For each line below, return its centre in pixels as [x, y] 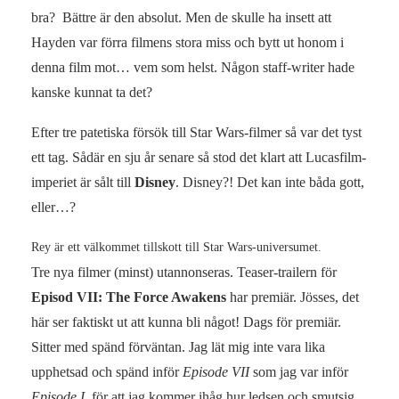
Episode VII [216, 371]
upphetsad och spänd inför [107, 371]
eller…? [53, 207]
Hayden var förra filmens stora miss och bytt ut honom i [187, 42]
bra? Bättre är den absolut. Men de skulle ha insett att [181, 17]
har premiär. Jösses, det [293, 297]
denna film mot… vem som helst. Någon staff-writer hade [193, 67]
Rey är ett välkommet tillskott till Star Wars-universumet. [176, 247]
